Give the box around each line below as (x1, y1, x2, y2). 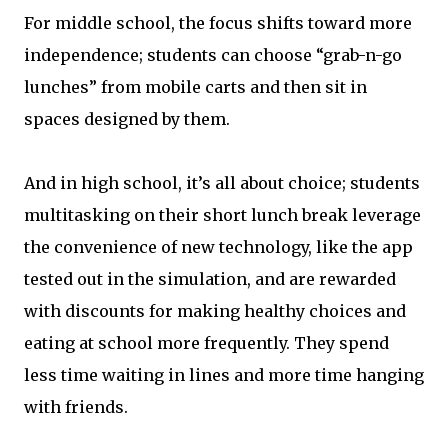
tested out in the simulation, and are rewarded (24, 269, 396, 289)
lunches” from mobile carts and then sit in (24, 77, 367, 97)
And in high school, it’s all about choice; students (24, 173, 420, 193)
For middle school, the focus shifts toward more (24, 13, 412, 33)
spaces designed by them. (24, 109, 230, 129)
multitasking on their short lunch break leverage (24, 205, 421, 225)
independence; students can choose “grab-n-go (24, 45, 402, 65)
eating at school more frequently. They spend (24, 333, 389, 353)
